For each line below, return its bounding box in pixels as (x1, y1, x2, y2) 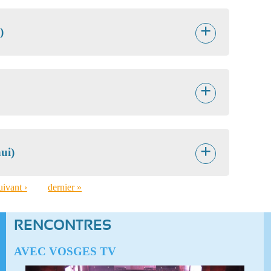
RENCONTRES (14, 218, 112, 233)
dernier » (48, 181, 82, 192)
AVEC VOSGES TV (14, 244, 117, 258)
